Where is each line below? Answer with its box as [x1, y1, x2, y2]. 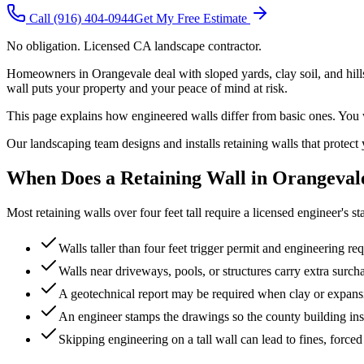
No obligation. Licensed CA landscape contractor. [6, 38, 262, 53]
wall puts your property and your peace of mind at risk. [6, 80, 288, 95]
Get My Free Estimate [134, 11, 247, 25]
